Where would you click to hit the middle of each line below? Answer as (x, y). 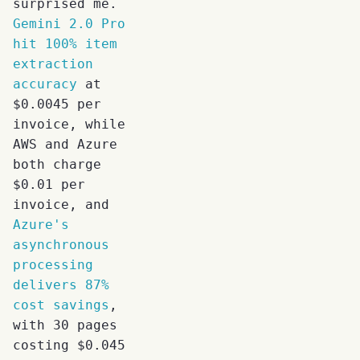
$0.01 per (49, 184)
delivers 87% (61, 284)
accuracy (45, 84)
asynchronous (61, 244)
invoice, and (61, 204)
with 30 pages (65, 325)
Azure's (41, 224)
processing (53, 264)
